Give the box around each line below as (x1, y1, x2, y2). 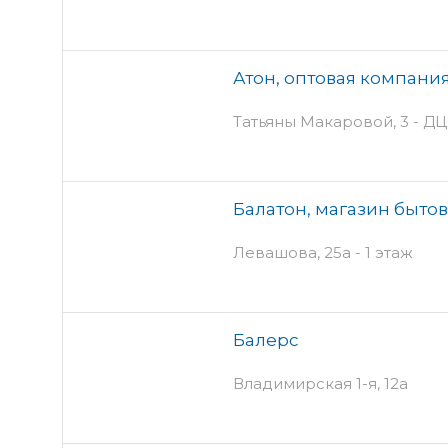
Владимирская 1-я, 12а (233, 373, 408, 393)
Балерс (233, 329, 299, 350)
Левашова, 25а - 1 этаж (233, 242, 413, 262)
